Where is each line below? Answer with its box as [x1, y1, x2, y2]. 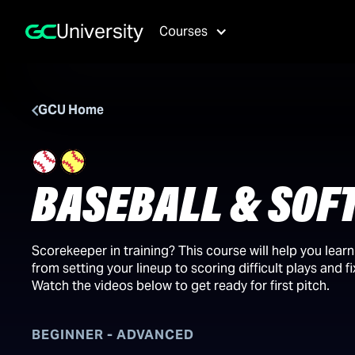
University [55, 19, 143, 44]
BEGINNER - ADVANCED [32, 326, 194, 343]
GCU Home [38, 101, 104, 118]
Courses [158, 23, 208, 40]
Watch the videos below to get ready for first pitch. [32, 277, 330, 294]
